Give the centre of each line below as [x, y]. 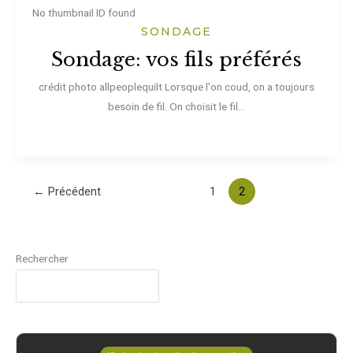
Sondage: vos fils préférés [176, 60]
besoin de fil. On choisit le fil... [176, 107]
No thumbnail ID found [84, 13]
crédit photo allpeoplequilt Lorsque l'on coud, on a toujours [176, 87]
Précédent [72, 192]
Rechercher [42, 259]
